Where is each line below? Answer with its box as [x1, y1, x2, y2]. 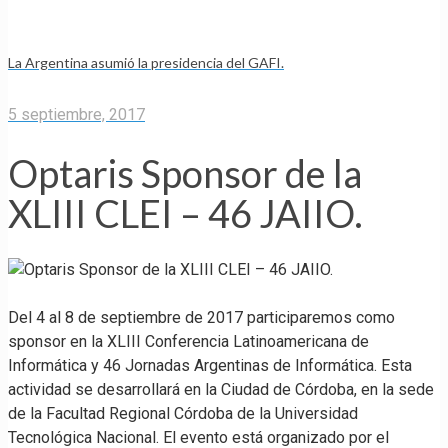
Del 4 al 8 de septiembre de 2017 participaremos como [8, 308, 395, 328]
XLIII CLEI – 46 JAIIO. [8, 189, 363, 236]
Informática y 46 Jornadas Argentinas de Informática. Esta [8, 356, 412, 376]
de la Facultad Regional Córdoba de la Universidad [8, 404, 358, 424]
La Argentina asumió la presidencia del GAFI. [8, 53, 284, 71]
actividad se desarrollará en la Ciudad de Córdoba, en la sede [8, 380, 434, 400]
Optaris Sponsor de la [8, 149, 362, 196]
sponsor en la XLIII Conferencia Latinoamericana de [8, 332, 369, 352]
